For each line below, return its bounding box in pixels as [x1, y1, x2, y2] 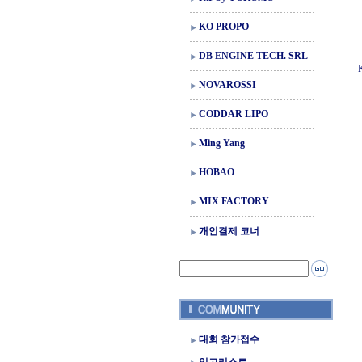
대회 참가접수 [199, 334, 259, 345]
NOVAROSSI [199, 79, 256, 90]
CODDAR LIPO [199, 108, 268, 120]
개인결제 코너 [199, 225, 259, 237]
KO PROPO [199, 21, 249, 32]
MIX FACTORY [199, 196, 269, 207]
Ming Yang [199, 137, 245, 149]
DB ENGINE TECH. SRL [199, 50, 308, 61]
